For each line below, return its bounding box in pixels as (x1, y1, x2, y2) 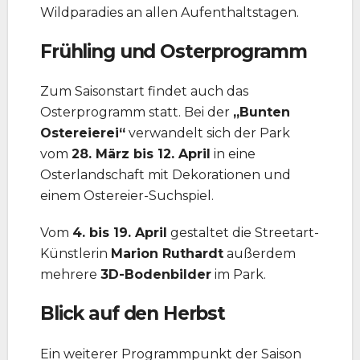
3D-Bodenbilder (100, 267, 211, 283)
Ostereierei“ (40, 125, 125, 141)
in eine (211, 146, 256, 162)
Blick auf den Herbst (40, 302, 225, 325)
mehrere (40, 267, 100, 283)
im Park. (211, 267, 266, 283)
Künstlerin (40, 246, 111, 262)
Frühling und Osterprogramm (40, 40, 308, 63)
